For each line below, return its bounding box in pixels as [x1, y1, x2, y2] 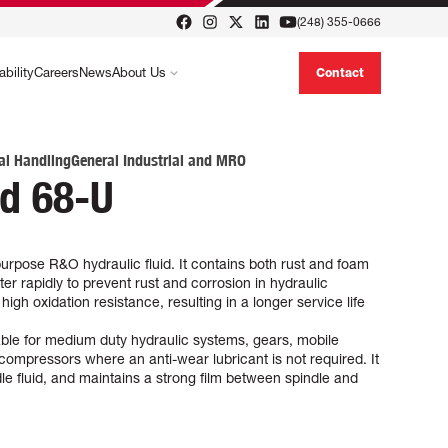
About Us [111, 64, 166, 80]
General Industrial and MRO [71, 150, 246, 171]
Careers [33, 64, 79, 80]
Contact [315, 66, 364, 81]
